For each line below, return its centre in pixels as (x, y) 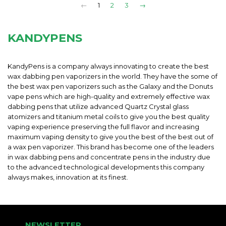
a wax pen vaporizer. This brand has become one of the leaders (111, 147)
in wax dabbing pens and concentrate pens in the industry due (109, 157)
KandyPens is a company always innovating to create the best (108, 66)
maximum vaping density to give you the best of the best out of (110, 137)
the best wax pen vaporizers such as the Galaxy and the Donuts (110, 87)
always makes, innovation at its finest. (68, 177)
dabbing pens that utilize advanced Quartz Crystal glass (98, 107)
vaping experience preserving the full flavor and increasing (103, 127)
